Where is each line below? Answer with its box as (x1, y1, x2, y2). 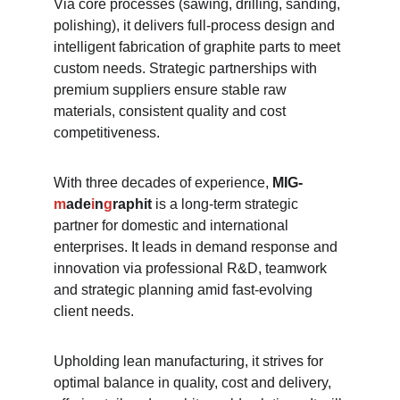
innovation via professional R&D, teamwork (54, 261, 330, 276)
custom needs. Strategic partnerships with (54, 61, 321, 76)
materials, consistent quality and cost (54, 104, 289, 119)
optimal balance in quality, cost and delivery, (54, 375, 335, 390)
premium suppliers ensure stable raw (54, 82, 290, 97)
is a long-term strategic (152, 196, 302, 212)
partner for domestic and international (54, 218, 292, 233)
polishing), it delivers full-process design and (54, 18, 338, 33)
